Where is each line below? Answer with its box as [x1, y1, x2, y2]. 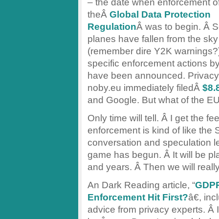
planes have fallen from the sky [88, 33, 218, 44]
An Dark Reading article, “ [88, 179, 195, 191]
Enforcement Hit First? [88, 192, 188, 203]
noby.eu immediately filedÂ [88, 82, 202, 93]
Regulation [88, 21, 136, 32]
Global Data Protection [109, 9, 211, 20]
